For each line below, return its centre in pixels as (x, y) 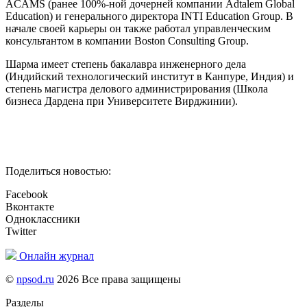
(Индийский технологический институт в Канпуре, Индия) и (150, 77)
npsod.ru (35, 280)
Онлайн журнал (57, 256)
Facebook (27, 195)
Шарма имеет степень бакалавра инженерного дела (126, 64)
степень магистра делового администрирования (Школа (137, 89)
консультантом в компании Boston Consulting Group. (127, 41)
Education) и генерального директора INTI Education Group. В (149, 16)
